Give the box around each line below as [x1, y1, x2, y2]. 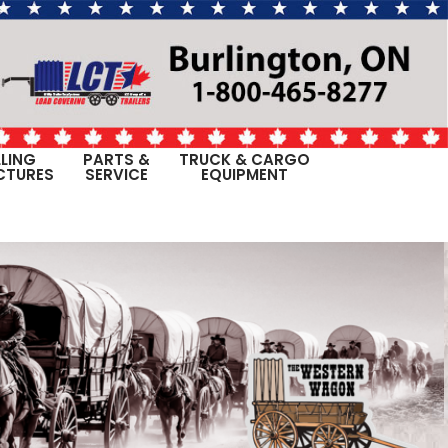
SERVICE [84, 163, 148, 185]
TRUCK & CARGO [178, 148, 310, 170]
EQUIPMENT [200, 163, 288, 185]
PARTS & [82, 148, 150, 170]
